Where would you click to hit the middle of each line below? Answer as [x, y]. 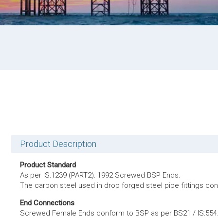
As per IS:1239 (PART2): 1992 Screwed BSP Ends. [100, 175]
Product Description [58, 144]
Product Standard [48, 165]
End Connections [47, 203]
